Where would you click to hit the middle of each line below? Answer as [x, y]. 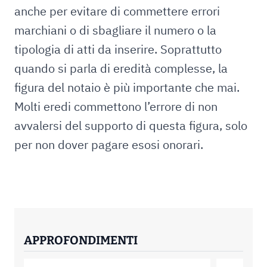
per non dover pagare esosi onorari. [109, 145]
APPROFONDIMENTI [81, 240]
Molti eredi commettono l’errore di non [116, 106]
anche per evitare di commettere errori [117, 11]
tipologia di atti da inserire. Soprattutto [118, 49]
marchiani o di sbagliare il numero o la [115, 30]
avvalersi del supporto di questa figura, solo [131, 125]
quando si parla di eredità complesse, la [121, 68]
